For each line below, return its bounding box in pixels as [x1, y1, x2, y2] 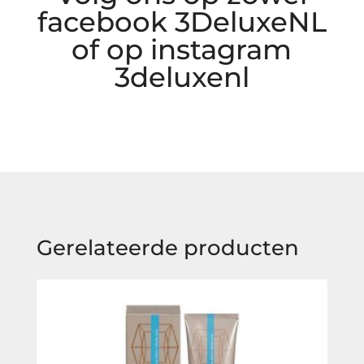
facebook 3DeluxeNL [37, 5, 327, 40]
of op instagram [71, 32, 292, 67]
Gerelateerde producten [36, 235, 299, 262]
